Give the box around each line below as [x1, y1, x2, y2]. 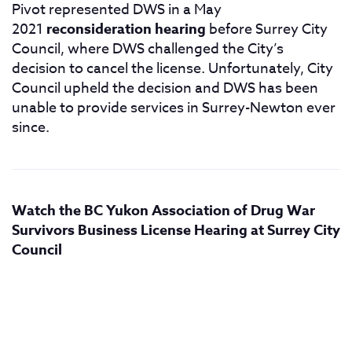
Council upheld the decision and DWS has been [12, 78, 318, 100]
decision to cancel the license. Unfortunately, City [12, 58, 333, 80]
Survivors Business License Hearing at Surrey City [12, 220, 340, 241]
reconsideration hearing [46, 19, 206, 40]
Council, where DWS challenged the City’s [12, 38, 284, 60]
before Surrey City [206, 19, 328, 41]
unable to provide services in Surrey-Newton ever [12, 97, 335, 119]
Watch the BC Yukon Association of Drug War [12, 200, 315, 222]
